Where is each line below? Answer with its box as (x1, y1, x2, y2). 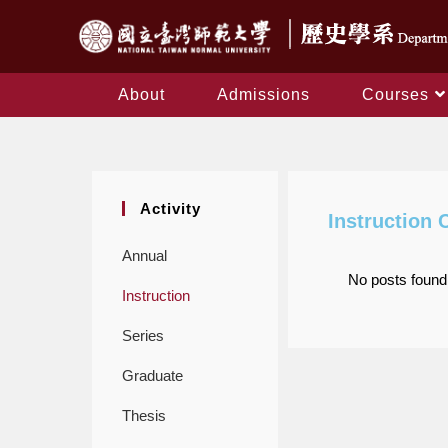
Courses (362, 85, 429, 103)
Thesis (122, 406, 166, 424)
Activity (140, 199, 201, 217)
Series (122, 326, 164, 344)
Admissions (217, 85, 310, 103)
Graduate (122, 366, 183, 384)
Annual (122, 246, 167, 264)
